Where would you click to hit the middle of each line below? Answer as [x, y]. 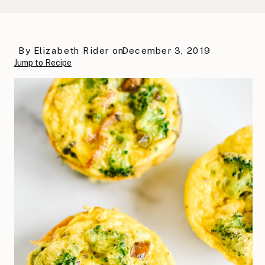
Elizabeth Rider [71, 50]
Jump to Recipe [43, 62]
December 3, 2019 [166, 50]
